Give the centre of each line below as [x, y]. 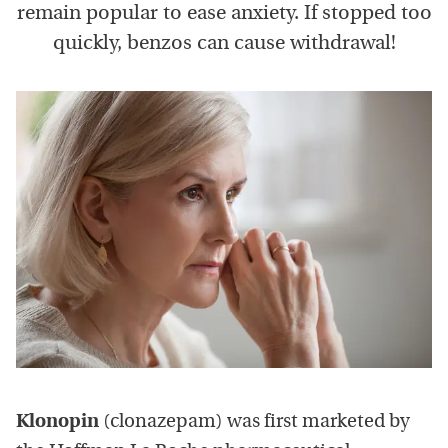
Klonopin [57, 423]
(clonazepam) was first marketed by [254, 423]
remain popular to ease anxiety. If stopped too [224, 13]
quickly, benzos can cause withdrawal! [224, 43]
